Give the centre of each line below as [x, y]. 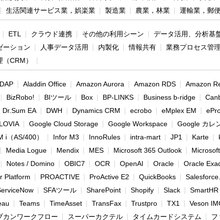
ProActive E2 [109, 177]
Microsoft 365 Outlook [148, 151]
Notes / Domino [30, 164]
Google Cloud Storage [64, 124]
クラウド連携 [52, 34]
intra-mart [145, 137]
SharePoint [104, 190]
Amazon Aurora [100, 84]
